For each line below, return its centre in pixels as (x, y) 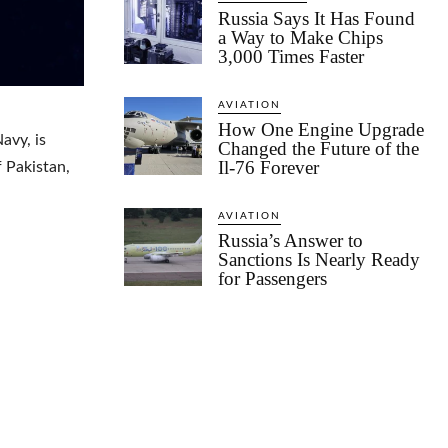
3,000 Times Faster (293, 57)
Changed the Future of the (318, 149)
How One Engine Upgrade (321, 130)
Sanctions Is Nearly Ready (319, 260)
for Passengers (272, 279)
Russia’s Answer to (290, 241)
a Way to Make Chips (300, 38)
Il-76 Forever (268, 168)
